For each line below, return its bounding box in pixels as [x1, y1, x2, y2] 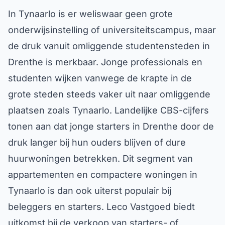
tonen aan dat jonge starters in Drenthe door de [8, 121, 214, 132]
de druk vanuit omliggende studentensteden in [8, 41, 210, 51]
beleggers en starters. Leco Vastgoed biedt [8, 201, 195, 212]
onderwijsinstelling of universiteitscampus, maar [8, 25, 216, 35]
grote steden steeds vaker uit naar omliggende [8, 89, 210, 99]
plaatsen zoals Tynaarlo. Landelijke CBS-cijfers [8, 105, 209, 116]
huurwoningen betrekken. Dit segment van [8, 153, 193, 164]
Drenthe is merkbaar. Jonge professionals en [8, 57, 202, 67]
